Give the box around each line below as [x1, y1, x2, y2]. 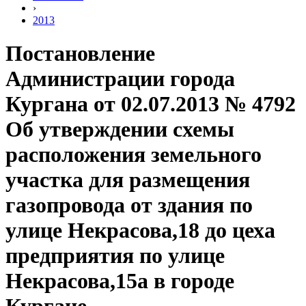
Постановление [5, 41, 155, 66]
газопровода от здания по [5, 193, 253, 218]
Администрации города [5, 66, 235, 92]
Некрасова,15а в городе [5, 268, 234, 294]
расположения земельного [5, 142, 262, 167]
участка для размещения [5, 167, 250, 193]
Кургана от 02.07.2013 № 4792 [5, 92, 296, 117]
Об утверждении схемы [5, 117, 234, 142]
